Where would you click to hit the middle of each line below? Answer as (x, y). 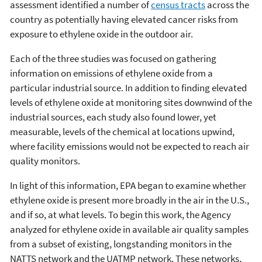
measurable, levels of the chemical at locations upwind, (122, 131)
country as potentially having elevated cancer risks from (124, 19)
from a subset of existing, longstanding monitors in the (121, 244)
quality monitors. (45, 161)
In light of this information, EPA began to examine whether (128, 185)
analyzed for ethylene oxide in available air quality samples (129, 229)
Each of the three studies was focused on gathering (113, 58)
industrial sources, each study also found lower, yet (113, 117)
